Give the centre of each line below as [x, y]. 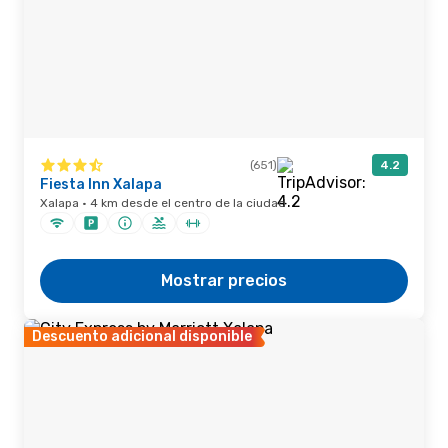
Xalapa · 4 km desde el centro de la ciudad [163, 203]
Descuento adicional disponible [142, 336]
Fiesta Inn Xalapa [101, 184]
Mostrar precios [224, 280]
